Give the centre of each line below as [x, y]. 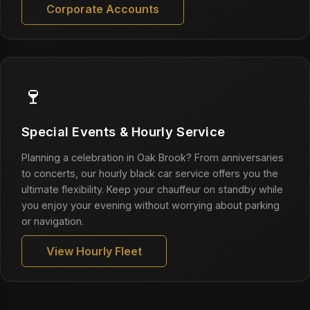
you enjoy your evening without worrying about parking [151, 205]
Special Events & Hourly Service [124, 131]
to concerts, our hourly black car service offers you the [150, 173]
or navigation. [53, 221]
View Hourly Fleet [94, 251]
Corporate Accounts [103, 9]
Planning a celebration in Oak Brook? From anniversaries [153, 157]
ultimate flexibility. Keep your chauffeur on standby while [152, 189]
